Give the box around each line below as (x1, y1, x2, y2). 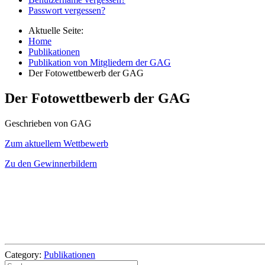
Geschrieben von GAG (5, 118, 92, 128)
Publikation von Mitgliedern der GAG (28, 57, 171, 67)
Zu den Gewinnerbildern (5, 158, 97, 169)
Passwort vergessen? (28, 5, 105, 15)
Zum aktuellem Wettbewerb (5, 138, 108, 148)
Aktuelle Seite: (28, 25, 88, 35)
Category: (5, 249, 44, 260)
